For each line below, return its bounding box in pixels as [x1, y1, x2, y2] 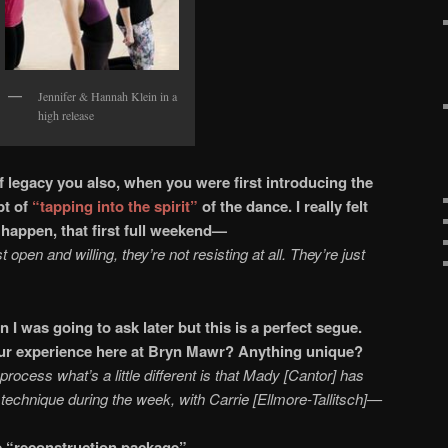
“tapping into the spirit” [32, 195, 198, 218]
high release [38, 106, 94, 123]
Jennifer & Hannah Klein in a [38, 87, 177, 104]
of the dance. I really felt [198, 195, 368, 218]
